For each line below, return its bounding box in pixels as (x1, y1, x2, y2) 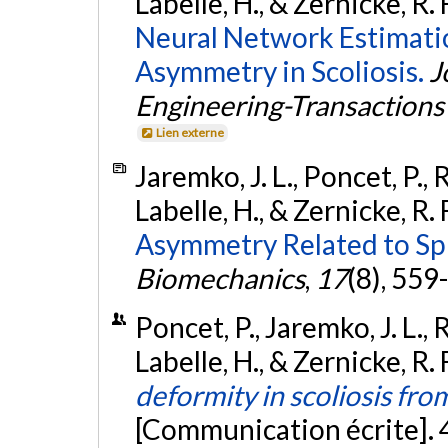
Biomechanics (134, 260, 305, 295)
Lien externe (156, 125, 225, 141)
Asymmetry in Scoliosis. (134, 54, 424, 89)
